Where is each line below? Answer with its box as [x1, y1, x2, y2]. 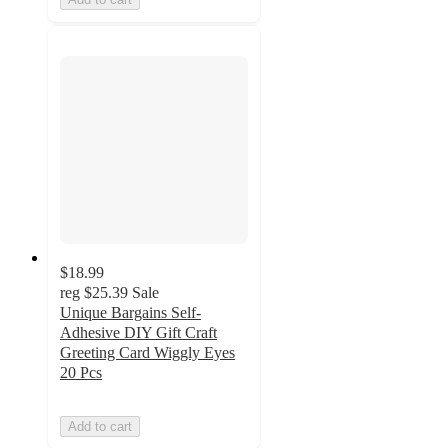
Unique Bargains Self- [60, 303, 201, 321]
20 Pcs [60, 363, 102, 381]
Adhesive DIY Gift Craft [60, 323, 217, 341]
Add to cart [68, 418, 132, 434]
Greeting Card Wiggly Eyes [60, 343, 235, 361]
